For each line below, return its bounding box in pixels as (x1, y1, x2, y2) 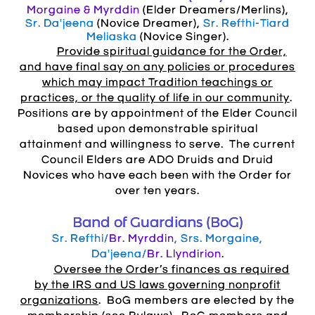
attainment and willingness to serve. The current (20, 139, 295, 150)
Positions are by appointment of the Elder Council (18, 108, 297, 119)
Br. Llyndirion (146, 248, 221, 259)
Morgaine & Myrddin (26, 4, 143, 15)
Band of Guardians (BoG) (72, 214, 243, 231)
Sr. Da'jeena (25, 18, 97, 29)
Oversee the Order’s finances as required (53, 264, 290, 275)
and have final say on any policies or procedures (20, 61, 295, 72)
